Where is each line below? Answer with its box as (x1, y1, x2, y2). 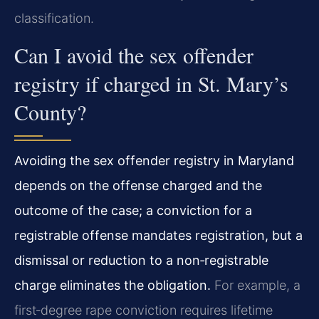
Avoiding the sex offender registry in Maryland (14, 152, 294, 168)
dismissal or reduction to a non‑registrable (14, 252, 268, 268)
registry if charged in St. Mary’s (14, 68, 288, 98)
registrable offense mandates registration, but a (14, 227, 303, 243)
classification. (14, 10, 94, 26)
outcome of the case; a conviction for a (14, 202, 252, 218)
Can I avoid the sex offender (14, 40, 253, 69)
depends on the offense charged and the (14, 177, 262, 193)
